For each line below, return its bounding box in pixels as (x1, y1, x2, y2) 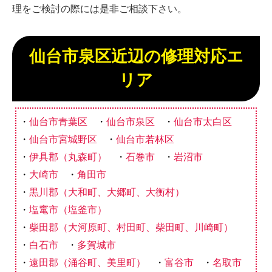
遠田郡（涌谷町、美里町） (29, 257, 146, 268)
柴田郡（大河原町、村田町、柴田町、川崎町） (29, 222, 233, 233)
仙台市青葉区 (29, 116, 87, 127)
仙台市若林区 (116, 134, 174, 144)
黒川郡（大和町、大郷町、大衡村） (29, 186, 185, 197)
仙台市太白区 (174, 116, 232, 127)
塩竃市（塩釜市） (29, 204, 107, 215)
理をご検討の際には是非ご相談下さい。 (12, 3, 187, 14)
